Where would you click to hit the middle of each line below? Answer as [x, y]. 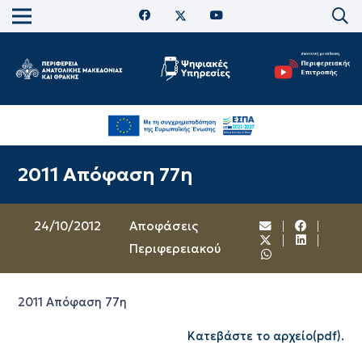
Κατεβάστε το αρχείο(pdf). [266, 336]
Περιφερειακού [175, 248]
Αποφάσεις [163, 226]
